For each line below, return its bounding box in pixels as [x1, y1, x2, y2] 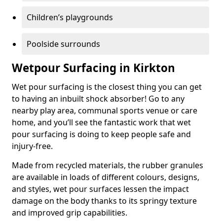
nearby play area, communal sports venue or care [12, 105, 197, 116]
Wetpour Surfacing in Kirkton [12, 60, 175, 75]
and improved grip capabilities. [12, 207, 127, 218]
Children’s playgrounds [27, 12, 113, 23]
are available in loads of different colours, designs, [12, 172, 199, 183]
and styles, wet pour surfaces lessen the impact [12, 184, 189, 194]
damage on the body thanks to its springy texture [12, 195, 197, 206]
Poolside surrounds [27, 38, 100, 49]
